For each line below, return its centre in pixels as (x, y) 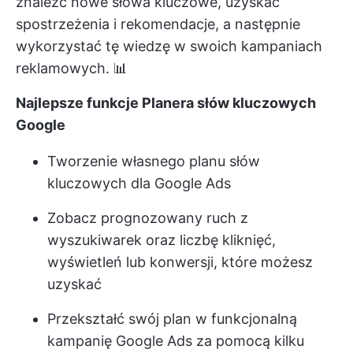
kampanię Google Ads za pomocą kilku (176, 341)
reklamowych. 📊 (72, 69)
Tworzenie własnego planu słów (154, 162)
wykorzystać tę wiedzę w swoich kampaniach (169, 46)
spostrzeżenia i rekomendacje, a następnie (158, 24)
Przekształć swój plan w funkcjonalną (172, 319)
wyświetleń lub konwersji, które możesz (180, 262)
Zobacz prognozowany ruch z (148, 218)
